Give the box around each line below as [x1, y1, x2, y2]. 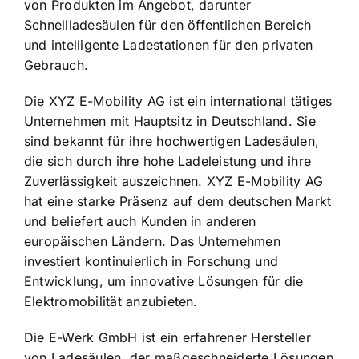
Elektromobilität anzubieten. [24, 293, 198, 310]
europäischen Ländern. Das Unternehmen [24, 233, 280, 250]
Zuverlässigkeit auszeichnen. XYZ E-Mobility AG [24, 173, 324, 190]
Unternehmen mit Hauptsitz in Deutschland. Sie [24, 113, 316, 130]
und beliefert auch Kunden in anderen [24, 213, 256, 230]
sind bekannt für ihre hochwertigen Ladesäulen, [24, 133, 320, 150]
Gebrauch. [24, 57, 89, 74]
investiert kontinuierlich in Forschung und [24, 253, 279, 270]
